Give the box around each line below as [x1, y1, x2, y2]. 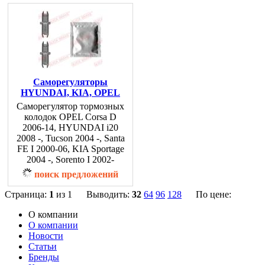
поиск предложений [34, 169, 118, 179]
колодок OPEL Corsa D [24, 112, 117, 122]
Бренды [28, 252, 59, 262]
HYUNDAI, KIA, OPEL [21, 88, 120, 98]
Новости [28, 231, 63, 241]
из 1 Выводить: [54, 189, 132, 199]
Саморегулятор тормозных [17, 101, 124, 111]
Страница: [5, 189, 49, 199]
